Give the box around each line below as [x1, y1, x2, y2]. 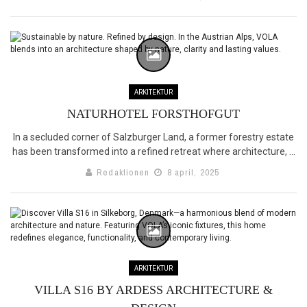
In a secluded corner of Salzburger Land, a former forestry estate [13, 131, 294, 143]
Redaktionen [96, 166, 150, 178]
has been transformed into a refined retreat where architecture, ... [12, 145, 295, 157]
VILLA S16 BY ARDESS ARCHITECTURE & [34, 282, 273, 297]
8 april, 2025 [164, 166, 220, 178]
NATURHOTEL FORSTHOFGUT [67, 106, 240, 121]
